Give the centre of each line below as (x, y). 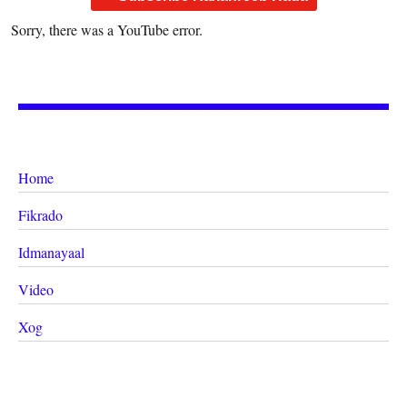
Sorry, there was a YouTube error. (107, 29)
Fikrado (41, 214)
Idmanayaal (52, 252)
